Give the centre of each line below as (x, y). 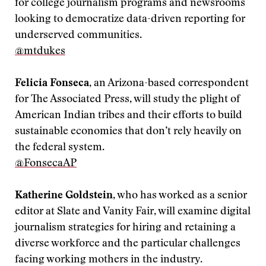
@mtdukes (40, 52)
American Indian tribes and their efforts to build (129, 116)
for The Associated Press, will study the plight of (127, 100)
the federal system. (60, 148)
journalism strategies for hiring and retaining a (125, 228)
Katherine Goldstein (64, 196)
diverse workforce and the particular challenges (128, 244)
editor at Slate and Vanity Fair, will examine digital (133, 212)
